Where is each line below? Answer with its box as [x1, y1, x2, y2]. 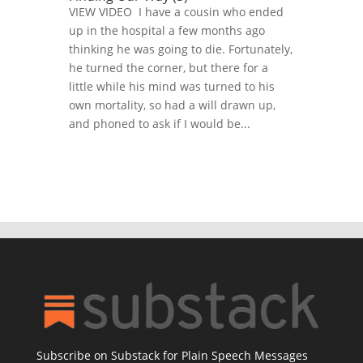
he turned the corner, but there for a [68, 60, 268, 76]
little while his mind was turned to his [68, 79, 275, 95]
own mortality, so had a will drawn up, [68, 97, 275, 113]
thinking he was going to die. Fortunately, [68, 41, 293, 58]
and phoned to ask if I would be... [68, 116, 250, 132]
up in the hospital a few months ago [68, 23, 265, 39]
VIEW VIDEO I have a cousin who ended [68, 4, 284, 20]
